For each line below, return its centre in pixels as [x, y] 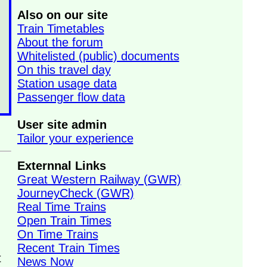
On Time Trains [58, 234]
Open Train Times [64, 221]
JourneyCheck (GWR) [75, 193]
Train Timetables [60, 29]
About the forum [60, 42]
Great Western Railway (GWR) [99, 179]
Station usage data [67, 83]
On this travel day [64, 70]
